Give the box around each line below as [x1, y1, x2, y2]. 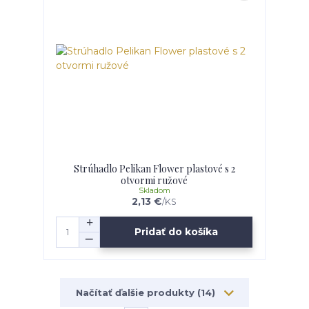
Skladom [138, 186, 170, 195]
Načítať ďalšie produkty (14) [76, 286, 219, 298]
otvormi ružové [121, 173, 188, 187]
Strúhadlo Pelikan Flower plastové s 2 [73, 161, 235, 175]
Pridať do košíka [134, 226, 219, 239]
